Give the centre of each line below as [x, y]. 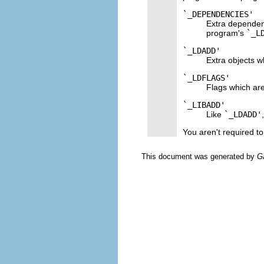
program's [226, 33]
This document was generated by [199, 156]
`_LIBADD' [204, 105]
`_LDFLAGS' [206, 77]
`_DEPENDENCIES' [218, 14]
